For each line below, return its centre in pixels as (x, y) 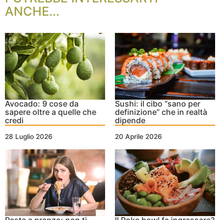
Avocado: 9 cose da (42, 104)
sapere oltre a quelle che (51, 112)
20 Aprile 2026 (138, 137)
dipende (130, 121)
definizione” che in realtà (161, 112)
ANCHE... (32, 12)
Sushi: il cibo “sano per (158, 104)
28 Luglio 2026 (29, 137)
